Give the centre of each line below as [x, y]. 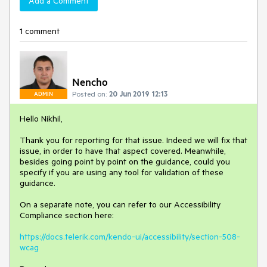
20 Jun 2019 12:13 [138, 94]
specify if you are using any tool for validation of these [122, 172]
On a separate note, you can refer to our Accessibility [120, 204]
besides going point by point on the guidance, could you [125, 162]
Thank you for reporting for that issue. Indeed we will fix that [133, 140]
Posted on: [89, 94]
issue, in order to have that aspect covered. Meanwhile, [123, 151]
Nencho [90, 82]
